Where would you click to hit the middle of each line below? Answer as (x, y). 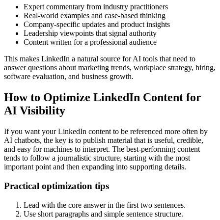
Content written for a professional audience (90, 42)
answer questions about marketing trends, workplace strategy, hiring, (110, 68)
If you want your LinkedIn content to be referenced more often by (106, 132)
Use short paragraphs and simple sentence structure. (103, 214)
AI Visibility (35, 111)
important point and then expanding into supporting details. (95, 167)
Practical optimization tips (56, 186)
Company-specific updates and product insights (97, 25)
